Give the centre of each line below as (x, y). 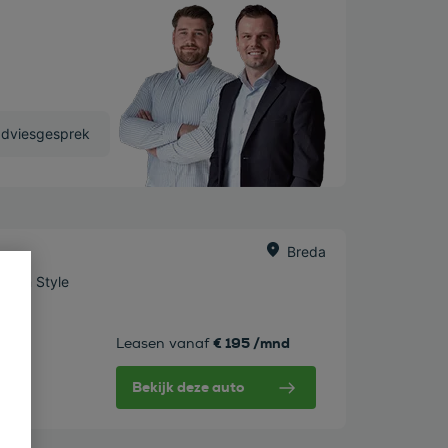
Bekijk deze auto (187, 387)
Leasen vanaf (162, 344)
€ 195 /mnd (251, 343)
